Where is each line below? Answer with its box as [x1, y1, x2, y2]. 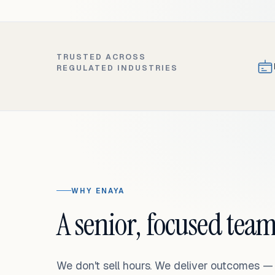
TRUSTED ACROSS [56, 52, 146, 62]
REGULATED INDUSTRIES [56, 63, 178, 73]
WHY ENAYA [71, 185, 125, 195]
